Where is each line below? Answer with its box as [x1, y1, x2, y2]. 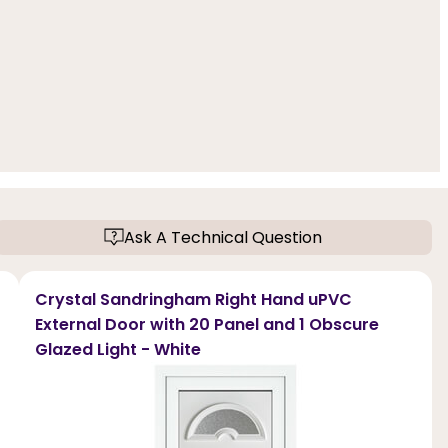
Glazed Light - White [34, 337, 201, 361]
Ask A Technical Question [124, 225, 323, 249]
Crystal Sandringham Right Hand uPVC [34, 287, 352, 311]
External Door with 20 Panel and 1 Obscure [34, 312, 379, 336]
